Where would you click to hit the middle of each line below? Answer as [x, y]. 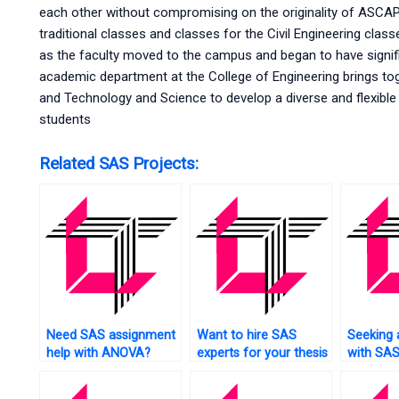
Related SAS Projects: [118, 164]
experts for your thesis [262, 354]
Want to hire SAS [246, 336]
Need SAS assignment [110, 336]
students [65, 119]
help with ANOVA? [98, 354]
